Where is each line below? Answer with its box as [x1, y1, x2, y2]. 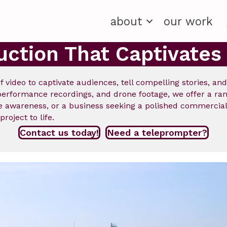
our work [163, 14, 213, 28]
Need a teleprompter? [107, 127, 207, 138]
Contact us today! [20, 127, 99, 138]
